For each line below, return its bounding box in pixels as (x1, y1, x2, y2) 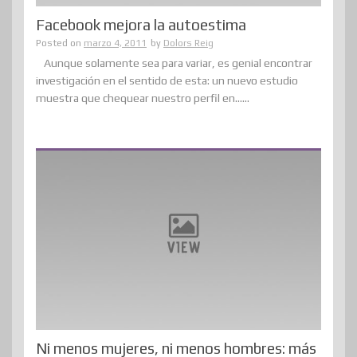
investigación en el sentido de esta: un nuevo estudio (36, 74, 298, 88)
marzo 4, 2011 (84, 37, 147, 49)
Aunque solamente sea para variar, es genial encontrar (44, 57, 312, 70)
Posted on (36, 37, 84, 49)
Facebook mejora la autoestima (36, 16, 246, 34)
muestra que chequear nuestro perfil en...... (36, 92, 249, 105)
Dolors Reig (163, 37, 214, 49)
